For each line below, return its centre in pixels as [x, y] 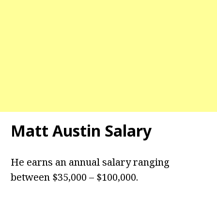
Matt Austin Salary [81, 131]
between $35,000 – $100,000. [75, 177]
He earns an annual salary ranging [90, 162]
